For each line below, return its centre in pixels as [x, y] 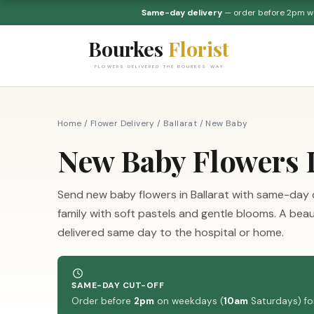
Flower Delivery [122, 123]
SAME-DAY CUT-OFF [118, 285]
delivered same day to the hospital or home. [171, 232]
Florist [198, 48]
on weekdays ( [189, 301]
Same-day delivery [182, 13]
